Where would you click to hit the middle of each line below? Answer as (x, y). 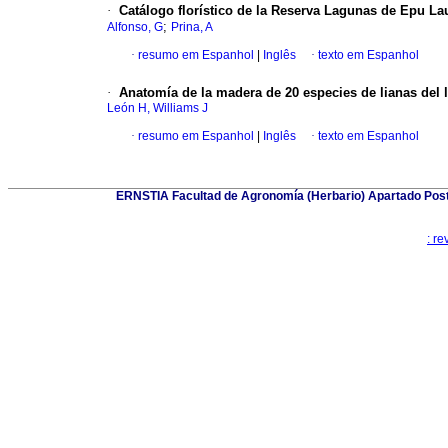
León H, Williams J (157, 108)
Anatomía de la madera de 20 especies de (247, 93)
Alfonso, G (135, 27)
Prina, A (192, 27)
